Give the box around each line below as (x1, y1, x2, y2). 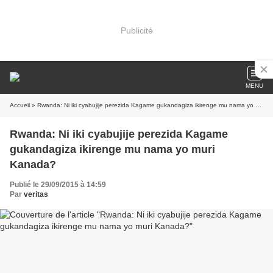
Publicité (120, 25, 153, 35)
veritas (24, 190, 48, 199)
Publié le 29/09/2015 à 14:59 (10, 180, 106, 189)
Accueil (10, 102, 30, 108)
